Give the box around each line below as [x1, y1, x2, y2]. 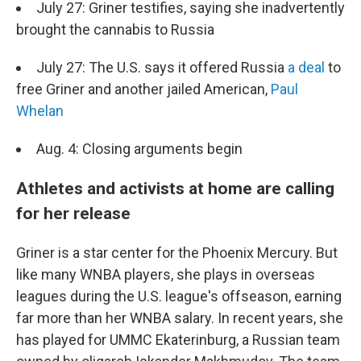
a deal [288, 59, 325, 77]
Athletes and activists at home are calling [16, 178, 334, 199]
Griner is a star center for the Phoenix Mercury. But [16, 244, 338, 262]
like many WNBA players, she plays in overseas [16, 266, 315, 284]
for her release [16, 203, 131, 224]
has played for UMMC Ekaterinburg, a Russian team [16, 331, 340, 349]
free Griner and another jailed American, [16, 81, 271, 98]
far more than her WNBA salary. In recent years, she [16, 309, 343, 327]
